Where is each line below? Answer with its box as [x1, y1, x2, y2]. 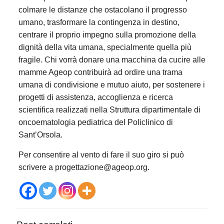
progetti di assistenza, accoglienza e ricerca [18, 92, 173, 101]
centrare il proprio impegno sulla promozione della [18, 30, 196, 39]
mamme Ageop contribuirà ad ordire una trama [18, 67, 182, 76]
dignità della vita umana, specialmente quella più [18, 42, 191, 51]
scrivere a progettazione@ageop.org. [18, 162, 149, 171]
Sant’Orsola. [18, 130, 62, 139]
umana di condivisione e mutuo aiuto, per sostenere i [18, 80, 205, 89]
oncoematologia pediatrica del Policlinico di [18, 117, 173, 126]
